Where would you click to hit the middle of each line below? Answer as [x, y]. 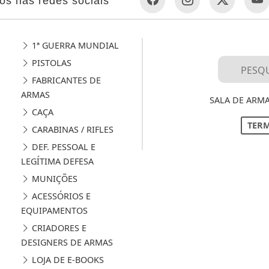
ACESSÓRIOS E [60, 196]
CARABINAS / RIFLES [71, 129]
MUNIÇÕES [53, 178]
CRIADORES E [58, 228]
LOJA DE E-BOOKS [66, 259]
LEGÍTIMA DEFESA [57, 161]
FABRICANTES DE [65, 80]
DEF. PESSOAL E [62, 147]
